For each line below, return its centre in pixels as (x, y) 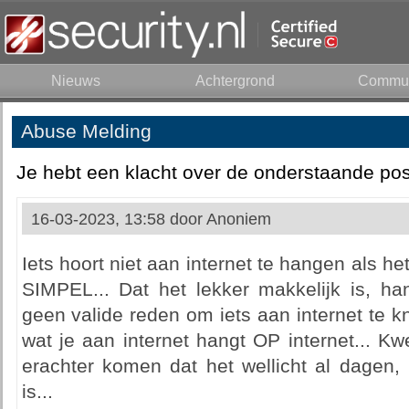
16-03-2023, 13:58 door (118, 219)
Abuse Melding (86, 131)
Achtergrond (235, 81)
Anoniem (238, 219)
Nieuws (75, 81)
